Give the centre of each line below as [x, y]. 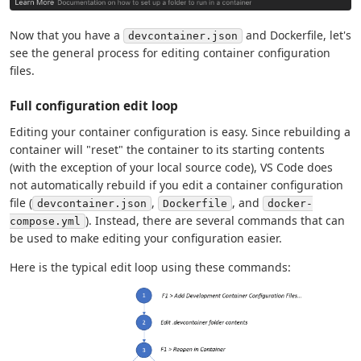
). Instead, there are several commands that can [215, 220]
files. [22, 70]
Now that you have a [66, 35]
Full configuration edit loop [94, 105]
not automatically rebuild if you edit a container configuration [176, 185]
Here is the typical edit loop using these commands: [150, 267]
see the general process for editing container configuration [170, 52]
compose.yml [45, 221]
